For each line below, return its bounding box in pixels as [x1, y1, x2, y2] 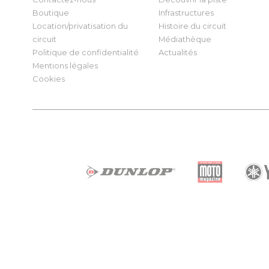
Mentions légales [32, 61, 98, 70]
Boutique [32, 8, 69, 17]
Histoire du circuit [158, 21, 226, 31]
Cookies [32, 74, 65, 83]
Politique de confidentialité [32, 47, 139, 57]
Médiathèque [158, 34, 211, 44]
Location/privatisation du [32, 21, 128, 31]
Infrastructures [158, 8, 214, 17]
